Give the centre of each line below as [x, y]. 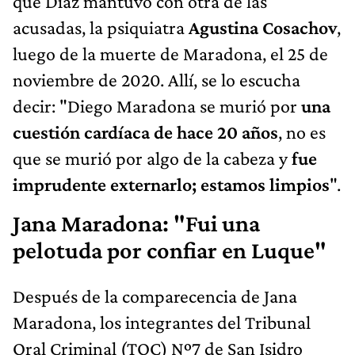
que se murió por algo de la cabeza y [152, 158]
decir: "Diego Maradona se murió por [157, 105]
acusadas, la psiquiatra [99, 27]
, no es [302, 132]
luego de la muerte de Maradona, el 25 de [170, 53]
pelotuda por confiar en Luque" [170, 250]
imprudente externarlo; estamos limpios [171, 184]
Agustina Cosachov [261, 27]
